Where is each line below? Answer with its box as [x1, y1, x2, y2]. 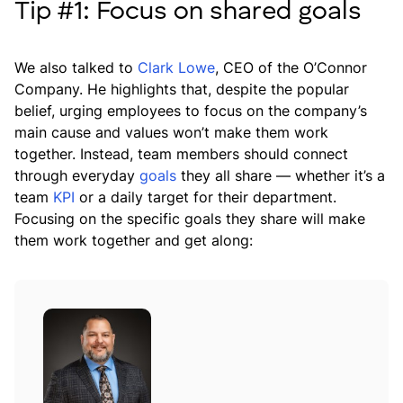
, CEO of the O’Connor [215, 58, 367, 76]
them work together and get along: [14, 231, 253, 249]
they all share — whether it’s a [176, 166, 385, 184]
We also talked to [14, 58, 138, 76]
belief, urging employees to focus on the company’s [14, 102, 367, 120]
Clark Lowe [138, 58, 215, 76]
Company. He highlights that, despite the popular [14, 80, 349, 98]
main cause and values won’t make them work [14, 123, 328, 141]
